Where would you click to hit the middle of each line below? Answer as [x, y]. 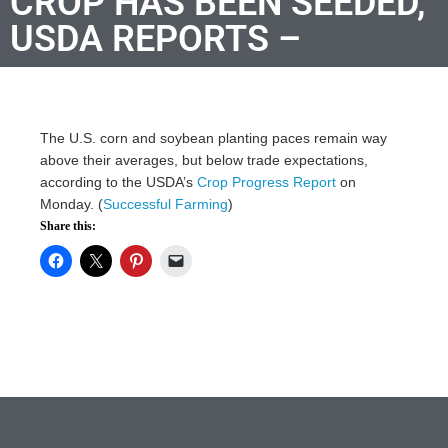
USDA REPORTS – [155, 38]
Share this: [68, 225]
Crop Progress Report [266, 181]
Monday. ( [71, 203]
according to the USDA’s [118, 181]
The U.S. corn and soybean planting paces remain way [213, 137]
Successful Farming [165, 203]
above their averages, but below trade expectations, [204, 159]
